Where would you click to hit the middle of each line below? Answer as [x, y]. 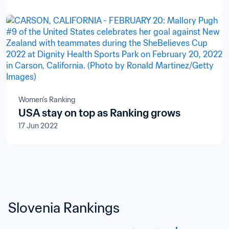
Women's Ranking [47, 100]
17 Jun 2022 [38, 126]
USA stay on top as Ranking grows [99, 113]
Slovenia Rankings [64, 208]
